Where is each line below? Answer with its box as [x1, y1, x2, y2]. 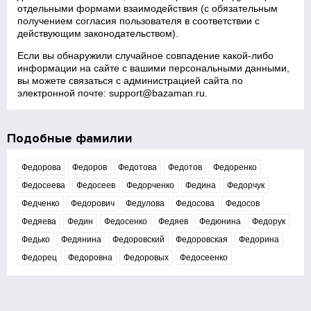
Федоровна [68, 253, 113, 262]
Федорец [22, 253, 58, 262]
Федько [22, 235, 51, 244]
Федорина [239, 235, 280, 244]
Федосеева [22, 180, 66, 190]
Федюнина [199, 217, 242, 226]
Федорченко [126, 180, 175, 190]
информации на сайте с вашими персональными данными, [17, 62, 290, 74]
